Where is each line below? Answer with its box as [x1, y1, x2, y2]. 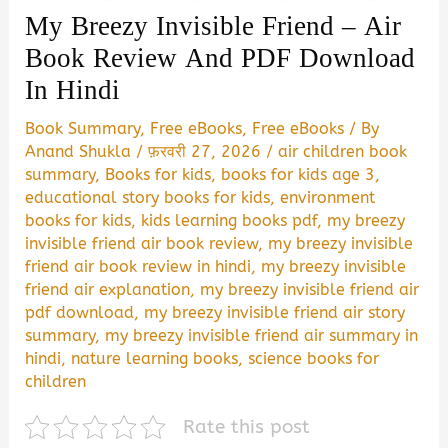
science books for [248, 348, 380, 368]
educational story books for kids [25, 187, 271, 207]
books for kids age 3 [221, 164, 376, 184]
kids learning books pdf [141, 210, 318, 230]
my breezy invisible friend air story [144, 302, 406, 322]
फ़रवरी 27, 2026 [148, 141, 267, 161]
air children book [278, 141, 408, 161]
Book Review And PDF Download [25, 33, 416, 83]
